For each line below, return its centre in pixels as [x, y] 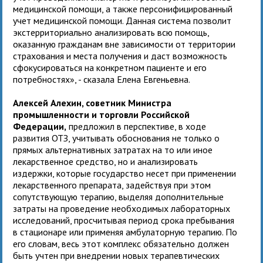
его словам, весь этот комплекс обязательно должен [121, 243]
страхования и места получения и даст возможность [120, 55]
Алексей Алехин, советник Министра [92, 102]
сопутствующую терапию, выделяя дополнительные [119, 196]
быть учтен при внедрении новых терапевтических [117, 255]
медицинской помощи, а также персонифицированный [123, 9]
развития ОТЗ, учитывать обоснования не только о [117, 138]
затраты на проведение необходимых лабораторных [122, 208]
